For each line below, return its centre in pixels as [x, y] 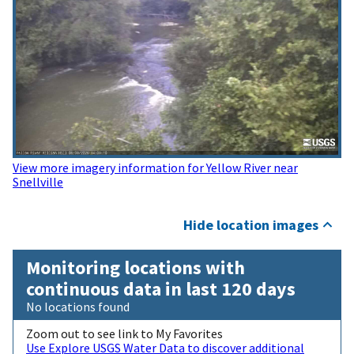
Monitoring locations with [136, 268]
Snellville [38, 181]
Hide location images [250, 225]
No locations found [78, 307]
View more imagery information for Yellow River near [155, 167]
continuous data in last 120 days [161, 289]
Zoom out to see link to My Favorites [124, 334]
